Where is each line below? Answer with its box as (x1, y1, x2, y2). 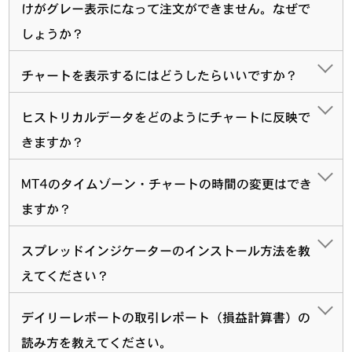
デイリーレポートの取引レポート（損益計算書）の (21, 309, 311, 325)
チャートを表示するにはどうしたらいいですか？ (21, 67, 299, 83)
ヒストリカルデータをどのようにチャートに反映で (21, 108, 311, 125)
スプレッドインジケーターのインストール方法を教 (21, 242, 311, 258)
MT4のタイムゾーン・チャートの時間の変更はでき (21, 175, 313, 192)
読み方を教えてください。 (21, 334, 173, 350)
